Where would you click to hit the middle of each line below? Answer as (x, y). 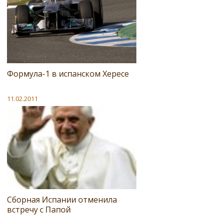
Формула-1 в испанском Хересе (68, 73)
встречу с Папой (39, 209)
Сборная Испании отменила (62, 199)
